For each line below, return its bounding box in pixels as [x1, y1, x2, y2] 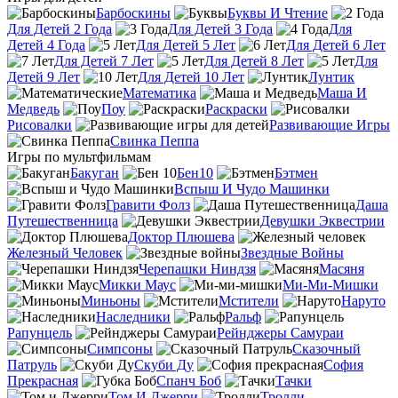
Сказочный [292, 340, 361, 356]
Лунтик [308, 68, 354, 84]
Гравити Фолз [106, 196, 190, 212]
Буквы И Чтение [227, 4, 328, 20]
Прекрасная [7, 372, 78, 388]
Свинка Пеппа [110, 132, 199, 148]
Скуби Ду [134, 356, 194, 372]
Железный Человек [7, 244, 123, 260]
